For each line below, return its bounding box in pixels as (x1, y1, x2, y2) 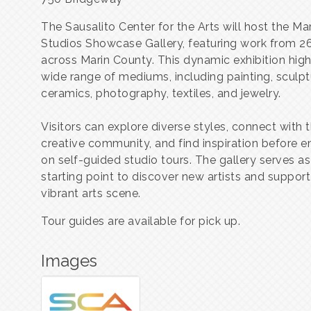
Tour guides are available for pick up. (41, 215, 240, 228)
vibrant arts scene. (41, 187, 141, 200)
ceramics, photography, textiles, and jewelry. (41, 87, 281, 100)
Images (41, 251, 97, 271)
